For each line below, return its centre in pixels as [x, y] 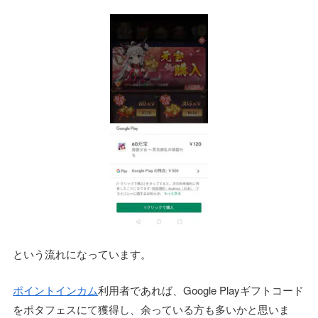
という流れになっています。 [82, 254]
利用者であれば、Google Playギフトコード [201, 290]
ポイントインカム [56, 290]
